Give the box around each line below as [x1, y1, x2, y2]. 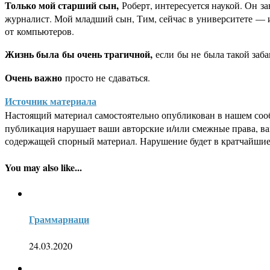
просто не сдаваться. [65, 71, 150, 84]
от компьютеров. [5, 25, 74, 38]
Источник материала [5, 94, 96, 108]
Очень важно [5, 71, 65, 85]
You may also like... [5, 160, 82, 174]
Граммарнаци [29, 212, 89, 227]
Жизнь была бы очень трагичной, [5, 47, 152, 61]
